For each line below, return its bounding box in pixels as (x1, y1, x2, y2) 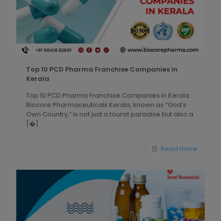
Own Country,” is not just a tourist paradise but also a (26, 110, 193, 119)
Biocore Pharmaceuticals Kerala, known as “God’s (26, 100, 186, 110)
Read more (161, 144, 197, 154)
